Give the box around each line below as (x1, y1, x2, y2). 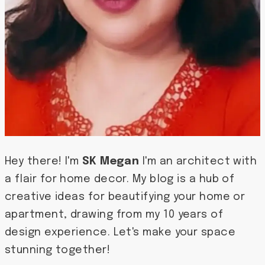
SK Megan (82, 156, 140, 167)
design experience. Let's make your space (5, 227, 236, 238)
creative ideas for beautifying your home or (5, 191, 245, 202)
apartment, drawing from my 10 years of (5, 209, 224, 220)
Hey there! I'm (5, 156, 82, 167)
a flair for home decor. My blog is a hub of (5, 173, 235, 185)
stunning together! (5, 244, 111, 256)
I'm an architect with (139, 156, 257, 167)
